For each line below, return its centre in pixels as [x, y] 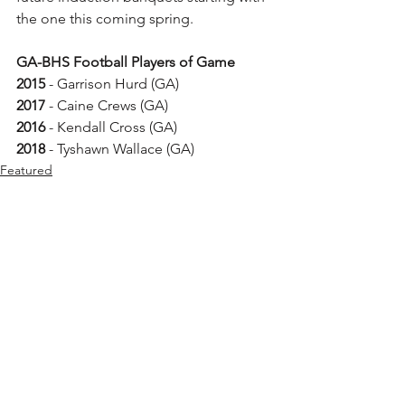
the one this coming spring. [107, 19]
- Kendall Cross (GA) [115, 127]
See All [269, 313]
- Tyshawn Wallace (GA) [120, 149]
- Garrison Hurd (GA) [114, 84]
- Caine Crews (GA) [107, 105]
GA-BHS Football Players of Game [126, 62]
